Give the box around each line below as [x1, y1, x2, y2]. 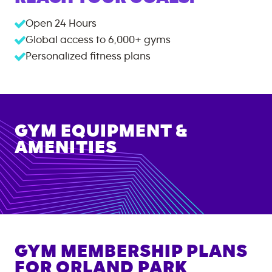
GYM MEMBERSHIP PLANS [15, 242, 248, 260]
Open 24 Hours [25, 18, 97, 29]
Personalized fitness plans [25, 51, 151, 62]
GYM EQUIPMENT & [15, 122, 187, 140]
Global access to [25, 35, 106, 46]
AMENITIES [15, 138, 117, 157]
